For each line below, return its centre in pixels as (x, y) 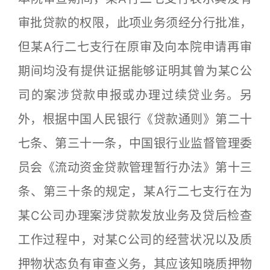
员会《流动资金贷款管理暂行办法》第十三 (135, 168)
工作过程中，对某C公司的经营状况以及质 (135, 240)
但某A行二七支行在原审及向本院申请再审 (135, 47)
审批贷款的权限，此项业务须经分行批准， (135, 23)
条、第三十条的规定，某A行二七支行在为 (135, 192)
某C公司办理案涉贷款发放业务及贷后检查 (135, 216)
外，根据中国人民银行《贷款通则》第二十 (135, 119)
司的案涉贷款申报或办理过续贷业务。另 (135, 95)
